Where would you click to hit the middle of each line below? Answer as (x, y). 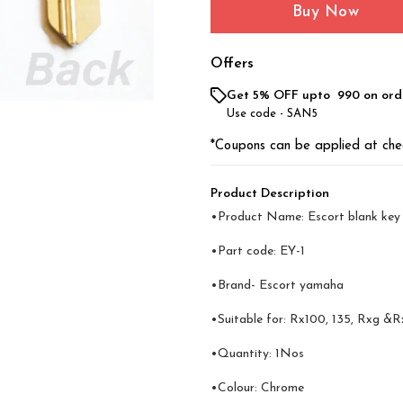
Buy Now (326, 12)
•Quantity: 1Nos (257, 354)
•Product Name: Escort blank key (305, 217)
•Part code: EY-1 (258, 251)
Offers (232, 64)
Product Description (270, 194)
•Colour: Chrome (257, 388)
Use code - (257, 114)
